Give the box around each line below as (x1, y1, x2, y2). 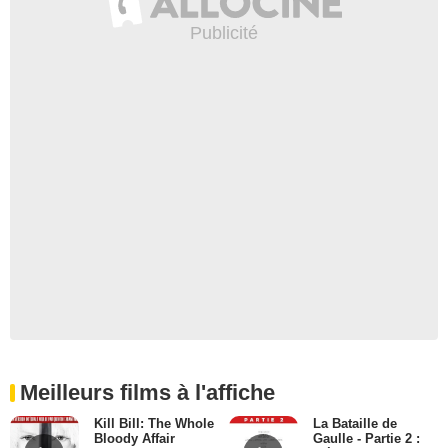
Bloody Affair (93, 430, 175, 446)
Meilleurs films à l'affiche (20, 379, 275, 405)
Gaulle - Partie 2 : (312, 430, 420, 446)
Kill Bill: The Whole (93, 415, 214, 431)
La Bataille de (312, 415, 397, 431)
